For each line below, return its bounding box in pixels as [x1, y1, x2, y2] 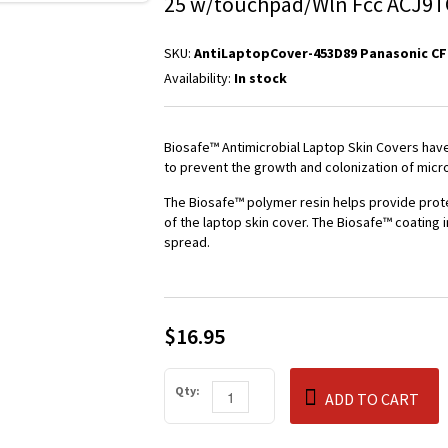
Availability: [164, 69, 234, 87]
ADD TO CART [325, 389, 419, 409]
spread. [164, 233, 210, 251]
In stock [234, 69, 287, 87]
